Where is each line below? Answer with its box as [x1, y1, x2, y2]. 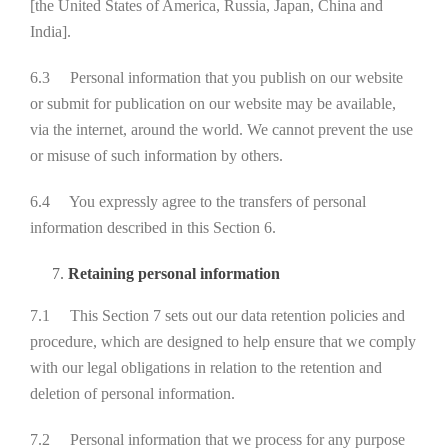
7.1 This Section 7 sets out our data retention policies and [30, 307, 405, 324]
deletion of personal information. [30, 385, 235, 402]
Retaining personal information [67, 265, 280, 282]
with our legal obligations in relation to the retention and [30, 359, 382, 376]
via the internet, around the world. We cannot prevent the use [30, 121, 413, 138]
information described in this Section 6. [30, 219, 276, 236]
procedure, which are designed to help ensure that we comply [30, 333, 416, 350]
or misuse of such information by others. [30, 147, 283, 164]
